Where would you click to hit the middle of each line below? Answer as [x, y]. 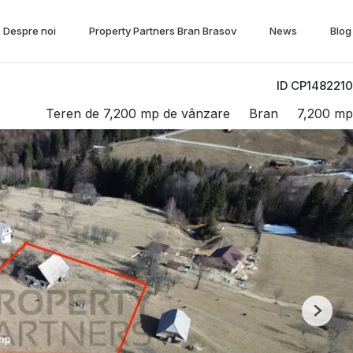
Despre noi [30, 31]
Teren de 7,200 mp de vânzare [138, 113]
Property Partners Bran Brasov [163, 31]
